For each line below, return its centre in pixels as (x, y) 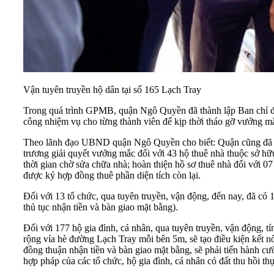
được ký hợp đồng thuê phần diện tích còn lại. (112, 175)
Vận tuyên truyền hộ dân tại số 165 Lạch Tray (112, 89)
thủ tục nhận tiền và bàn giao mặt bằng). (101, 207)
